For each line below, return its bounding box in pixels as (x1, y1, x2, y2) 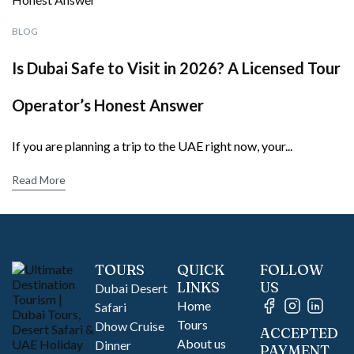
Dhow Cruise (94, 318, 164, 333)
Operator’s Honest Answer (12, 96, 204, 115)
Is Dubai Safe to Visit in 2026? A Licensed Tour (12, 58, 341, 77)
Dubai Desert (94, 281, 168, 296)
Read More (12, 173, 66, 186)
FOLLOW (259, 261, 323, 279)
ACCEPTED (259, 324, 338, 342)
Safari (94, 299, 126, 314)
